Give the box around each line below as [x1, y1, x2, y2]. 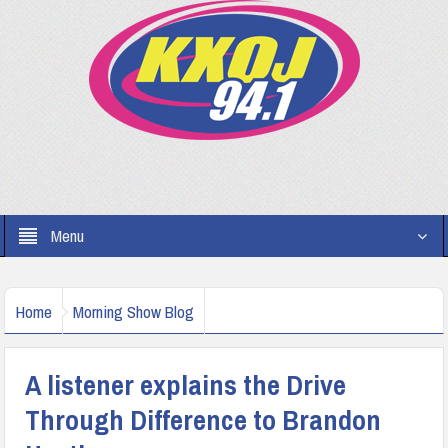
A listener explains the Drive [25, 366, 347, 404]
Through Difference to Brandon [25, 401, 382, 439]
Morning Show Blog [73, 300, 195, 323]
